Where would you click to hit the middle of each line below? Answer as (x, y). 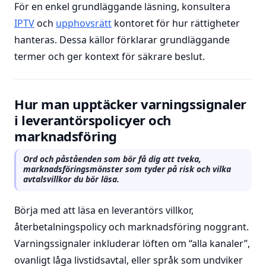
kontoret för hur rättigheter (176, 23)
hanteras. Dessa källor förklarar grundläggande (122, 40)
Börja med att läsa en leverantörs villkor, (104, 210)
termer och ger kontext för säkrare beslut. (110, 56)
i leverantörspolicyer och (93, 120)
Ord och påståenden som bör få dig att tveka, (112, 159)
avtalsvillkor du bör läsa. (71, 179)
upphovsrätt (84, 23)
